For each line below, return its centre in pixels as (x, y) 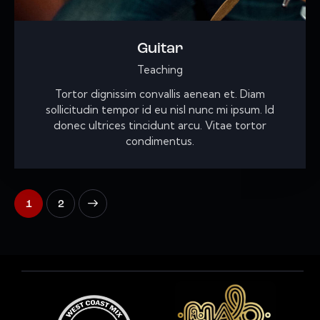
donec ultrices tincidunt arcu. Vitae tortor (160, 126)
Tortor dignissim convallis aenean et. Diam (160, 94)
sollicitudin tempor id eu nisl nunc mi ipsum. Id (160, 110)
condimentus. (160, 141)
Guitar (160, 49)
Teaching (160, 70)
